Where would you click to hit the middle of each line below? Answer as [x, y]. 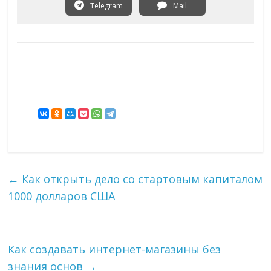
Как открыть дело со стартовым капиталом [141, 179]
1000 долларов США [62, 196]
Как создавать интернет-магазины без [115, 250]
